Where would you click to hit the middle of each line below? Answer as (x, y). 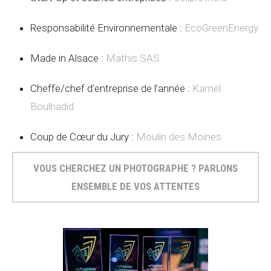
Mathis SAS (133, 58)
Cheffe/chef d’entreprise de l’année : (111, 89)
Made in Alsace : (68, 58)
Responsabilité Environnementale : (107, 28)
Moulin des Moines (179, 137)
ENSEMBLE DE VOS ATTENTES (135, 187)
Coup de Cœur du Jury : (83, 137)
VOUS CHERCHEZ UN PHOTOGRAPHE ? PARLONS (135, 168)
